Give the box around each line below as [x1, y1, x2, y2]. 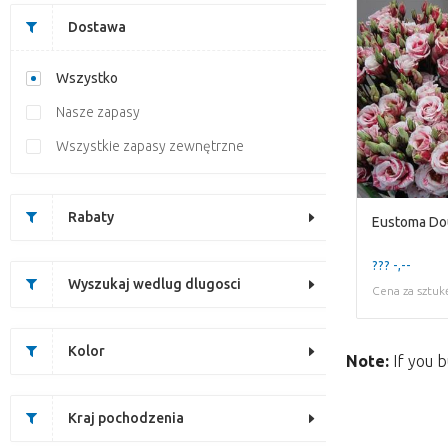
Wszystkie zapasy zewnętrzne [56, 138, 244, 154]
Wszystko [56, 70, 118, 86]
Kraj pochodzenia [68, 410, 184, 426]
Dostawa [68, 19, 126, 35]
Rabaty [68, 209, 114, 225]
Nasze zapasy [56, 104, 140, 120]
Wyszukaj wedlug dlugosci [68, 276, 241, 292]
